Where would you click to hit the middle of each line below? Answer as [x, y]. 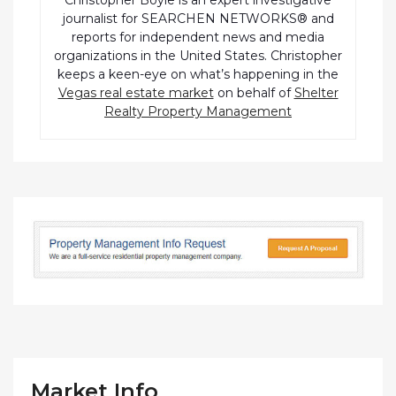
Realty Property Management [198, 112]
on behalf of [254, 93]
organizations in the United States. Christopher [198, 56]
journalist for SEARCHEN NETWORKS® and [198, 19]
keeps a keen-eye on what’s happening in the [198, 75]
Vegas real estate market [136, 93]
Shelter [316, 93]
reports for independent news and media [198, 38]
